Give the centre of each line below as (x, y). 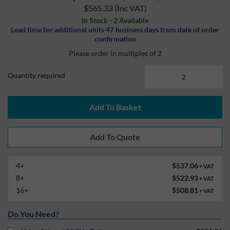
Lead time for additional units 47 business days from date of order (115, 30)
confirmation (115, 39)
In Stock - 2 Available (115, 20)
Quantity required (36, 75)
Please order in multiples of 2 (115, 53)
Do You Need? (33, 214)
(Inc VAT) (130, 8)
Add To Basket (115, 107)
